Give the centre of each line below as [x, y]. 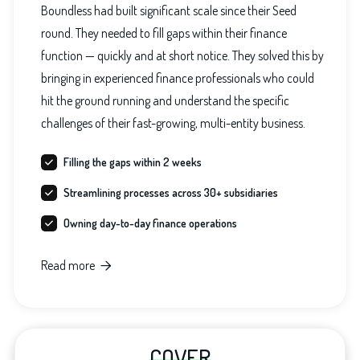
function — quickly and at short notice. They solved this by [182, 56]
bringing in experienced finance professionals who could [178, 78]
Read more [68, 266]
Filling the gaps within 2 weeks [133, 162]
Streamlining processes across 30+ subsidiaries [171, 193]
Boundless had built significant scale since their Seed [169, 11]
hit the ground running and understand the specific [165, 101]
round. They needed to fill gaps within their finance [164, 33]
